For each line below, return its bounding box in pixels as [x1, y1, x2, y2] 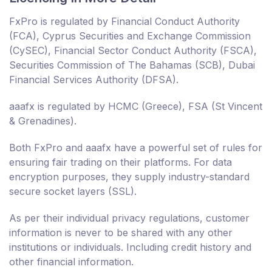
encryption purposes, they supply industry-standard [9, 171, 250, 183]
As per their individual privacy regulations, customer [9, 212, 250, 225]
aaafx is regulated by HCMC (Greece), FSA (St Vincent [9, 100, 262, 113]
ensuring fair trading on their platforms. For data [9, 156, 232, 169]
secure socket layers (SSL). [9, 185, 137, 198]
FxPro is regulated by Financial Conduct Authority [9, 15, 240, 28]
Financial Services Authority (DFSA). [9, 73, 178, 86]
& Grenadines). [9, 115, 76, 127]
